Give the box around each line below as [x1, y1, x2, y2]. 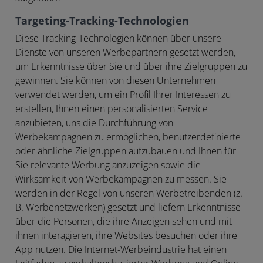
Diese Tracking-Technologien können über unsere [15, 32, 221, 44]
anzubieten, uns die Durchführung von [15, 117, 173, 129]
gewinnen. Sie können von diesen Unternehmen [15, 75, 215, 86]
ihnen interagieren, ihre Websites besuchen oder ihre [15, 230, 237, 241]
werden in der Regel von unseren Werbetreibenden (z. [15, 187, 242, 199]
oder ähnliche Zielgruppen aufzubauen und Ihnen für [15, 145, 236, 157]
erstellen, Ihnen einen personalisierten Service [15, 103, 208, 114]
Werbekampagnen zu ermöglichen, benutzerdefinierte [15, 131, 241, 143]
